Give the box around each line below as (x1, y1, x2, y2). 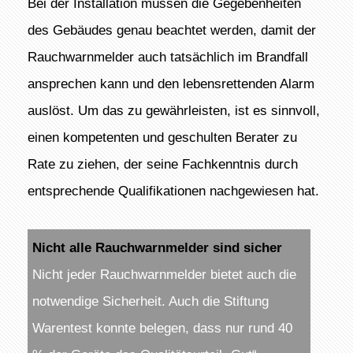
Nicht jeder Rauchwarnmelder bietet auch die (32, 266, 296, 283)
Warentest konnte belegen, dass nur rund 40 (32, 320, 292, 336)
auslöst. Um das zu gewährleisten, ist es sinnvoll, (27, 102, 320, 118)
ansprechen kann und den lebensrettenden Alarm (27, 75, 314, 91)
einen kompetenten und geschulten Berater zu (27, 128, 297, 145)
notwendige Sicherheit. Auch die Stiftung (32, 293, 269, 310)
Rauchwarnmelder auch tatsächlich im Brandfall (27, 48, 308, 65)
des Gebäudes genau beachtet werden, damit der (27, 21, 316, 38)
